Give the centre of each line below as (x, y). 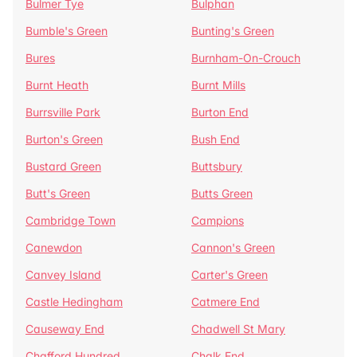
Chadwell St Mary (238, 329)
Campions (218, 220)
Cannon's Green (233, 247)
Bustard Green (63, 166)
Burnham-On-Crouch (246, 58)
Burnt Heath (57, 85)
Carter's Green (229, 275)
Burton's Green (64, 139)
